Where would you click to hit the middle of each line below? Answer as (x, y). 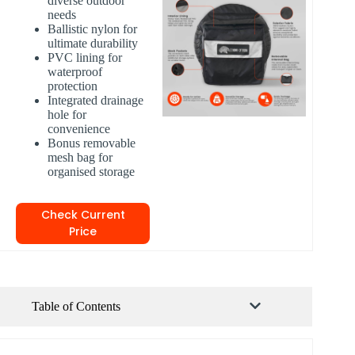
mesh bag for (80, 157)
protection (73, 86)
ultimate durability (93, 43)
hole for (67, 114)
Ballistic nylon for (92, 29)
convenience (79, 128)
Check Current (83, 214)
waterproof (75, 71)
